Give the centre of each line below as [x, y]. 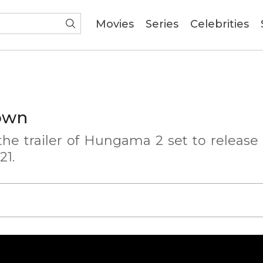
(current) [158, 23]
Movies [115, 24]
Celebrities [220, 24]
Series [162, 24]
